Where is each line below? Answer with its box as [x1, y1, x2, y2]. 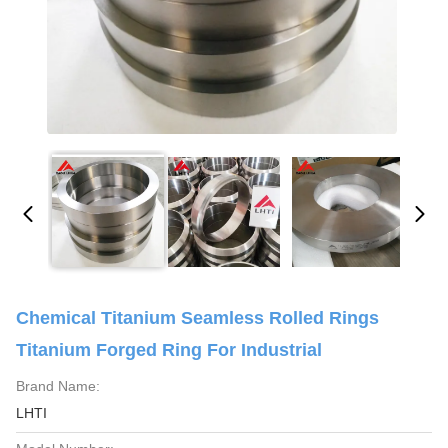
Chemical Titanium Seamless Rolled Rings [16, 308, 379, 328]
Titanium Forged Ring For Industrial [16, 340, 322, 360]
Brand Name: [16, 378, 100, 394]
